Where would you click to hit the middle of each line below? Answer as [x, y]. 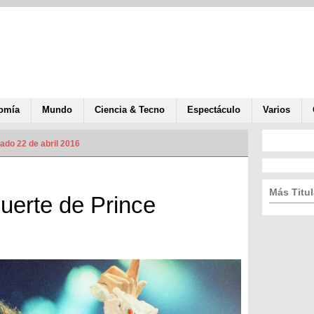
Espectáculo [214, 109]
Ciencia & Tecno [130, 109]
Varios [277, 109]
